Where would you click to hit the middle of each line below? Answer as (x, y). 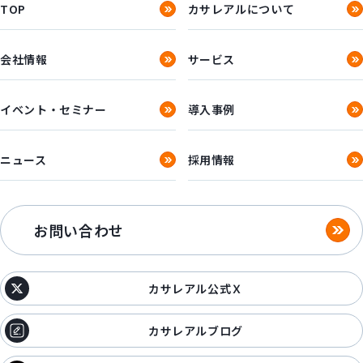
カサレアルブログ (196, 331)
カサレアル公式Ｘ (196, 288)
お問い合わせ (79, 230)
